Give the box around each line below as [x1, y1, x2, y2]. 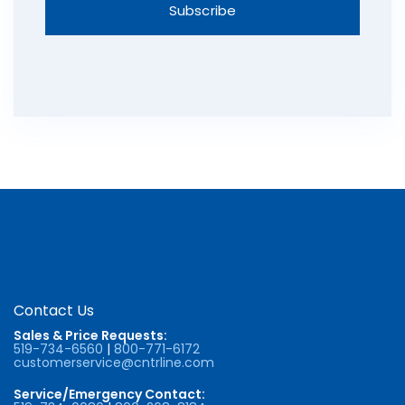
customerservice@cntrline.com [14, 353, 214, 372]
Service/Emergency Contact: [14, 384, 205, 403]
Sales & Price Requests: [14, 325, 167, 344]
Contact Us [14, 299, 94, 321]
